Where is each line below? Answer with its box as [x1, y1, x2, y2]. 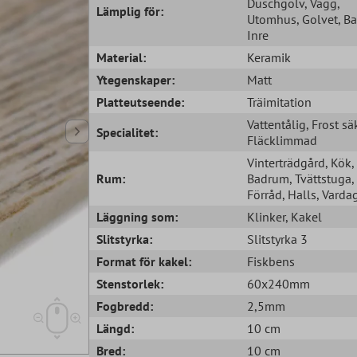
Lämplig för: [96, 2, 164, 19]
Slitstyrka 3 [246, 230, 308, 247]
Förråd [246, 186, 282, 202]
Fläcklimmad [246, 131, 317, 148]
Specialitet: [96, 124, 159, 140]
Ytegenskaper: [96, 71, 175, 88]
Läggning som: [96, 208, 178, 225]
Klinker [246, 208, 285, 225]
